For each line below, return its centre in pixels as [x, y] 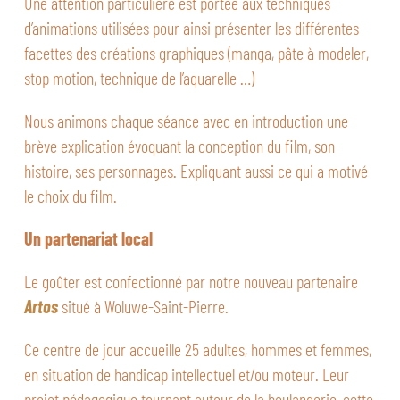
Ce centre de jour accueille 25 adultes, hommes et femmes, [197, 349]
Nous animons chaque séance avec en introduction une [186, 120]
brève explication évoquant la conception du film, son [179, 145]
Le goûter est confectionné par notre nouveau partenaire [191, 281]
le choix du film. [70, 195]
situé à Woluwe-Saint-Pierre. [145, 306]
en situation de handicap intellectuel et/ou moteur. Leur [186, 374]
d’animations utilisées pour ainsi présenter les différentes [191, 27]
